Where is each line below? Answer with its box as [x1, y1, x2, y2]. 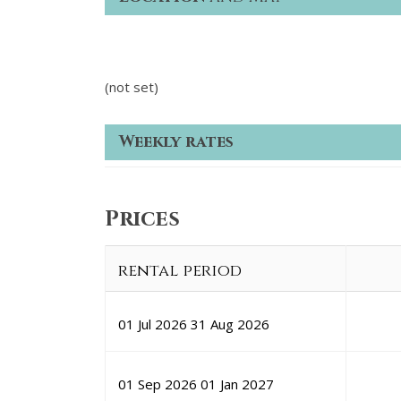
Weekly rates [119, 130, 234, 153]
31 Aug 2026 [191, 315, 269, 334]
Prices [105, 205, 180, 235]
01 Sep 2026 [118, 375, 197, 394]
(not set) [105, 77, 158, 96]
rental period [118, 260, 242, 283]
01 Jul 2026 [118, 315, 187, 334]
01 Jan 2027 [200, 375, 274, 394]
